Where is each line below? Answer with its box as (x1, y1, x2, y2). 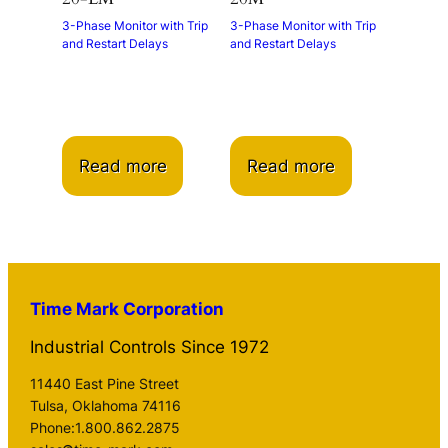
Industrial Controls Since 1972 (30, 337, 270, 358)
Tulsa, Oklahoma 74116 (30, 397, 182, 415)
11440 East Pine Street (30, 375, 180, 393)
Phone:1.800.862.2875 (30, 419, 181, 437)
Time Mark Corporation (30, 298, 225, 319)
